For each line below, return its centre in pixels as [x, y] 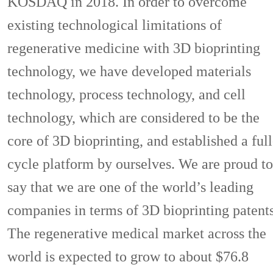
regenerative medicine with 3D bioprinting [133, 48]
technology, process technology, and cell [126, 94]
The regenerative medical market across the [136, 233]
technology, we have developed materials [129, 71]
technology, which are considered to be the [133, 118]
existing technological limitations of [114, 25]
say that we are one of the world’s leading [130, 187]
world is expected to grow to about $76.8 [128, 257]
